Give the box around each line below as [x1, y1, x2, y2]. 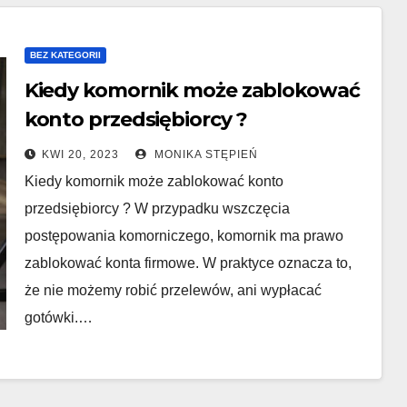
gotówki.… [24, 310, 93, 325]
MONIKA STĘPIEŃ [150, 148, 258, 161]
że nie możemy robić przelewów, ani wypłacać [24, 283, 322, 298]
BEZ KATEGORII [29, 50, 101, 60]
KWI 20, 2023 [41, 148, 119, 161]
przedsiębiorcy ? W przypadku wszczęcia [24, 201, 290, 216]
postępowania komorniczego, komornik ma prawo [24, 228, 343, 243]
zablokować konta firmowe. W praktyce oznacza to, [24, 255, 352, 271]
